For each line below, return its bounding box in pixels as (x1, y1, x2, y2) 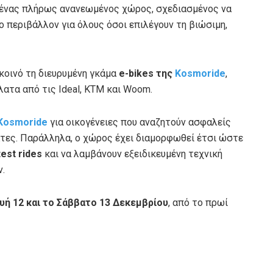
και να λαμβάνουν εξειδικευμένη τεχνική (42, 147, 222, 160)
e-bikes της (119, 67, 172, 79)
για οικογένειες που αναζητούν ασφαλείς (48, 116, 231, 128)
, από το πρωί (168, 196, 228, 208)
